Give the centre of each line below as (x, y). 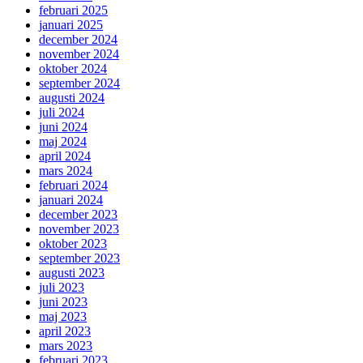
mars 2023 (66, 345)
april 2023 (65, 331)
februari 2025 (73, 10)
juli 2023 (62, 287)
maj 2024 (63, 141)
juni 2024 (63, 126)
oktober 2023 (73, 243)
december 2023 (78, 214)
